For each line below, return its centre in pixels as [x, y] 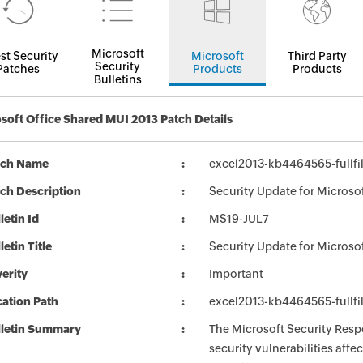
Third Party [317, 56]
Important [236, 274]
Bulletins [117, 79]
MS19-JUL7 [239, 219]
